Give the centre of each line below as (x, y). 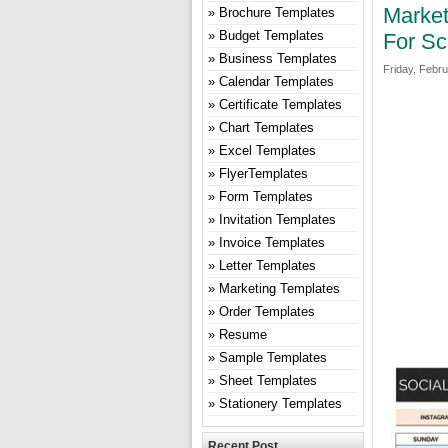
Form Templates (266, 196)
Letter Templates (267, 265)
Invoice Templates (272, 242)
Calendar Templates (276, 81)
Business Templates (278, 58)
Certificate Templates (280, 104)
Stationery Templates (280, 403)
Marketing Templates (279, 288)
